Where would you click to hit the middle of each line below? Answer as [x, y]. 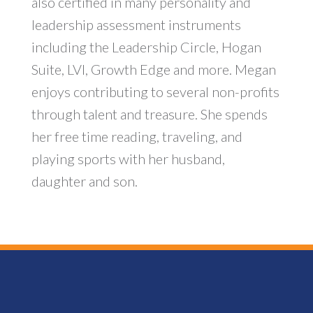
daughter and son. [84, 181]
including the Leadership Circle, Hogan [146, 46]
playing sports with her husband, [128, 158]
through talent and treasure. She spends [149, 114]
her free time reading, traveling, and [137, 136]
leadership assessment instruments [136, 24]
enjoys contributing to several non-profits [155, 91]
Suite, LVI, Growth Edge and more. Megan [153, 69]
